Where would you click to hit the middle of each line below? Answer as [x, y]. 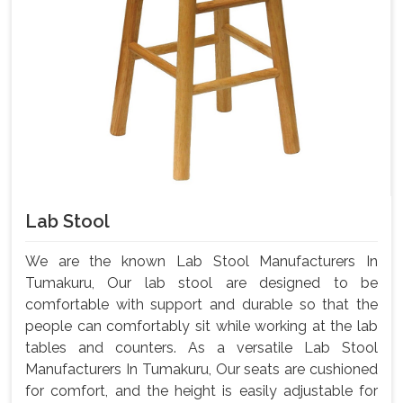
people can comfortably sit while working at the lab [201, 327]
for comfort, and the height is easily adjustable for [201, 391]
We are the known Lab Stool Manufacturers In [201, 262]
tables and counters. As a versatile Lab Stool [201, 348]
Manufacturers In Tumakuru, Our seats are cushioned [201, 370]
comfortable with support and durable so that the [201, 305]
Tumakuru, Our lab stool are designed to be [201, 283]
